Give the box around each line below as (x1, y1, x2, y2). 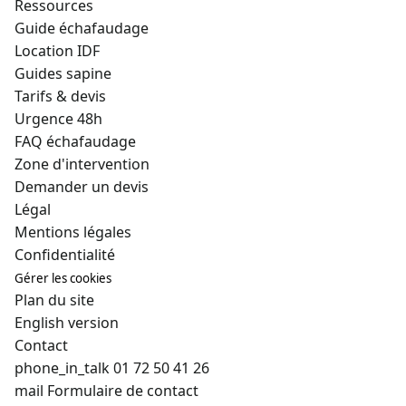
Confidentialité (14, 245, 115, 265)
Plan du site (14, 290, 94, 310)
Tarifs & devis (14, 86, 106, 106)
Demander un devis (14, 177, 149, 197)
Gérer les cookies (14, 270, 111, 286)
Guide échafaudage (14, 18, 149, 38)
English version (14, 313, 119, 333)
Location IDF (14, 41, 100, 61)
